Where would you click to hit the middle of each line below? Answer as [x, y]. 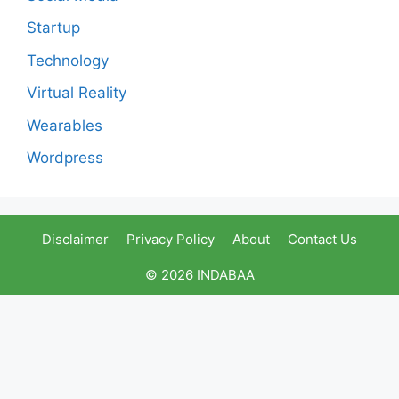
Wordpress [65, 158]
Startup [53, 28]
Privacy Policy [171, 240]
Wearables [65, 125]
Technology [68, 60]
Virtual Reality [77, 93]
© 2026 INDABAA [199, 275]
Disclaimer [75, 240]
